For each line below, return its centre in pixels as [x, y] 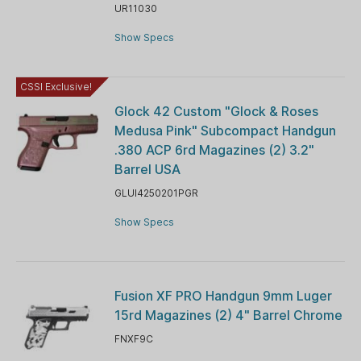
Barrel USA [147, 169]
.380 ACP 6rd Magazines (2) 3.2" [214, 149]
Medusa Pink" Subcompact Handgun [225, 130]
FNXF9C [133, 338]
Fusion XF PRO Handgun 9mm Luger [223, 295]
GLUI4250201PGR [156, 193]
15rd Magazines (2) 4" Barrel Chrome [228, 315]
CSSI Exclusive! [56, 86]
